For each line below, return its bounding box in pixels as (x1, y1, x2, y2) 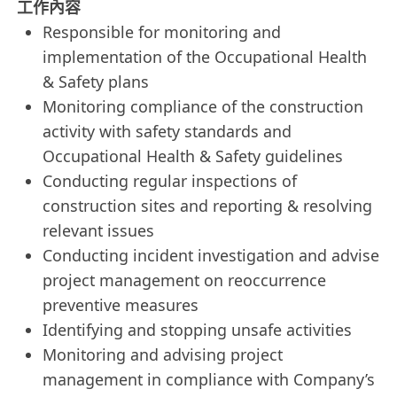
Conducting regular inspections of (42, 170, 297, 192)
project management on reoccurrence (42, 269, 326, 292)
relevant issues (42, 220, 154, 242)
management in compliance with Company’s (42, 369, 375, 391)
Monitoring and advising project (42, 344, 283, 366)
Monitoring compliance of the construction (42, 96, 363, 118)
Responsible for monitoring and (42, 21, 281, 43)
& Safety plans (42, 71, 149, 93)
